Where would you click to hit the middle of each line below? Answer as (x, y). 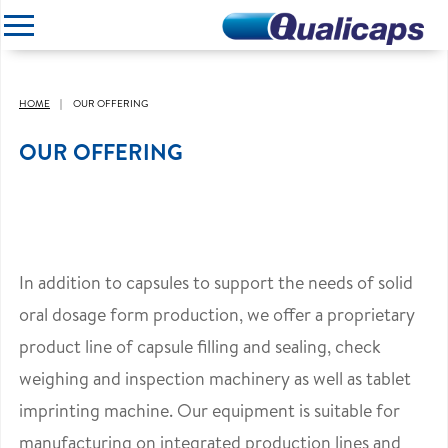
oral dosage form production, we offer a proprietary (217, 314)
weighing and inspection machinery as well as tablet (215, 378)
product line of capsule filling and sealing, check (200, 346)
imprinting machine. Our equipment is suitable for (209, 410)
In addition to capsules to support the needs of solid (216, 282)
